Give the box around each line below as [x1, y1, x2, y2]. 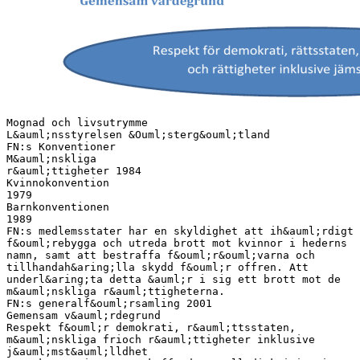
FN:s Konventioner [6, 140, 116, 153]
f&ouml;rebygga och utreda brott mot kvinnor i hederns [6, 236, 347, 249]
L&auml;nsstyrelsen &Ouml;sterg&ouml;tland [6, 128, 270, 141]
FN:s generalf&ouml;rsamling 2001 [6, 297, 212, 309]
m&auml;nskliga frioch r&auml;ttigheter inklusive [6, 333, 315, 346]
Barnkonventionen [6, 200, 109, 213]
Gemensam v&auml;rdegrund [6, 309, 161, 321]
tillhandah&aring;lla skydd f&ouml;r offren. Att [6, 260, 309, 273]
